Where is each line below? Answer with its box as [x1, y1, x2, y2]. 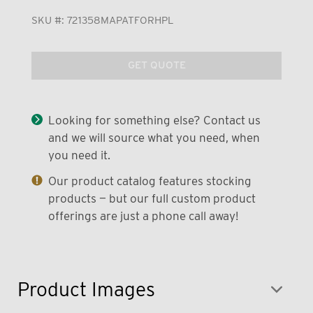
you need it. [48, 147, 110, 162]
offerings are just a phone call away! [48, 208, 238, 223]
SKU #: [31, 13, 67, 27]
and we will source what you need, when [48, 130, 260, 145]
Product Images [17, 277, 155, 301]
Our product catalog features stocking [48, 173, 252, 188]
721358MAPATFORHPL [66, 13, 174, 27]
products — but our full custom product [48, 191, 256, 205]
